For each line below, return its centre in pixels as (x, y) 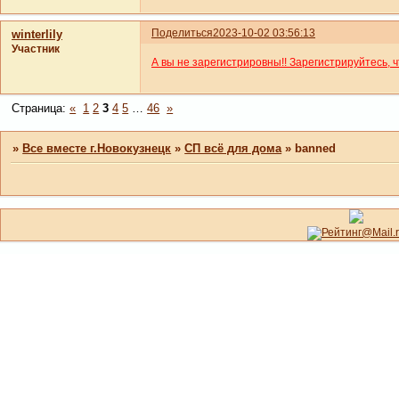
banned (316, 148)
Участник (36, 49)
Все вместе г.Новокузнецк (97, 148)
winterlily (37, 35)
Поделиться (182, 33)
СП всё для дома (233, 148)
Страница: (41, 108)
